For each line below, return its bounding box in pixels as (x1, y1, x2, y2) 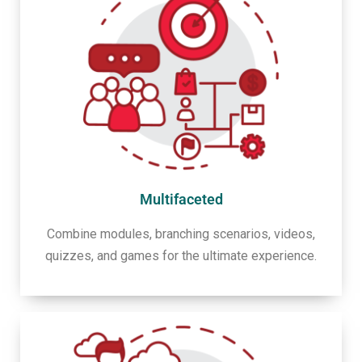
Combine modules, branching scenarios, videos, (47, 225, 315, 242)
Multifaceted (139, 190, 223, 208)
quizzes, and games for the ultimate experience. (45, 247, 317, 263)
